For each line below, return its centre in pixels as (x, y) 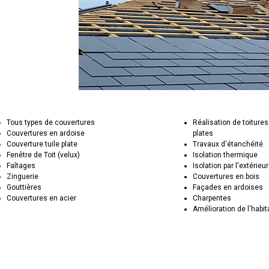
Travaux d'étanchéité (228, 144)
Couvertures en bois (226, 177)
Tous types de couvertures (51, 122)
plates (203, 133)
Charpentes (212, 198)
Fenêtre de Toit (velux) (44, 155)
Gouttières (24, 187)
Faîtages (21, 166)
